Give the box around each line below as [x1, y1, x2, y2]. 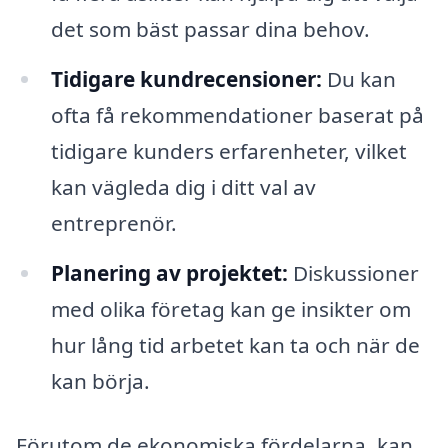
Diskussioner [287, 259, 419, 288]
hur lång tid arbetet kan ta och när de [50, 331, 420, 360]
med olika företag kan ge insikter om [50, 295, 411, 324]
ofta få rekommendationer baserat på [50, 101, 424, 130]
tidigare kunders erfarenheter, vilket [50, 137, 407, 166]
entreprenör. [50, 209, 177, 238]
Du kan [321, 65, 396, 94]
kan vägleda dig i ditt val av [50, 173, 316, 202]
